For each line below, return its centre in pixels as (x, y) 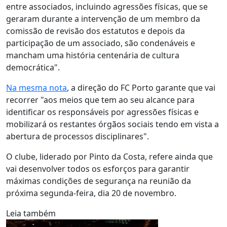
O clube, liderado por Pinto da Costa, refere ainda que (109, 157)
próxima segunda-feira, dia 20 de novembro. (91, 193)
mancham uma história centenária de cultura (93, 55)
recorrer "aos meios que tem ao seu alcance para (100, 100)
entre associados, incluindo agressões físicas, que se (107, 7)
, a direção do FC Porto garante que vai (141, 88)
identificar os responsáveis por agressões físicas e (102, 112)
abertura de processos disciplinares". (78, 136)
